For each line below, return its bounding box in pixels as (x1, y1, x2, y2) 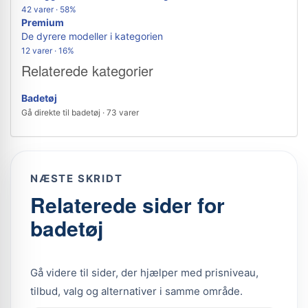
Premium (21, 16, 64, 28)
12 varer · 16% (21, 45, 74, 56)
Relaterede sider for (30, 190, 225, 219)
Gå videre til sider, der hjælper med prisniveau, (30, 266, 258, 279)
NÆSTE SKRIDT (30, 172, 123, 185)
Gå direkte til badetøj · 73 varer (21, 107, 139, 118)
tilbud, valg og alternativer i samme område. (30, 285, 243, 298)
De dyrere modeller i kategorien (21, 30, 163, 42)
